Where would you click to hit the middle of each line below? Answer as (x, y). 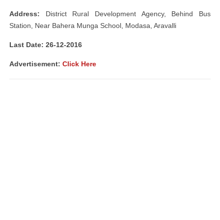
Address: (25, 14)
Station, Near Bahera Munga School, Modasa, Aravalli (93, 26)
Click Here (79, 64)
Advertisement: (36, 64)
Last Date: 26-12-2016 (46, 45)
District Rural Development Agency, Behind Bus (125, 14)
